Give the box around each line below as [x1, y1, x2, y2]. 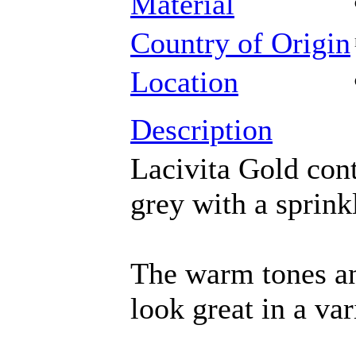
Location [130, 65, 238, 99]
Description [130, 113, 273, 146]
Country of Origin [130, 26, 350, 60]
